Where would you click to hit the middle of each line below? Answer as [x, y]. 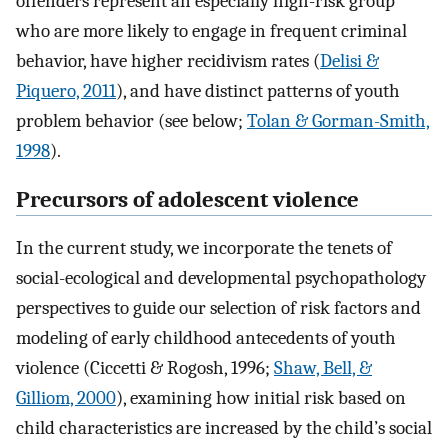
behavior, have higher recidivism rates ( [168, 60]
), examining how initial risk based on [261, 398]
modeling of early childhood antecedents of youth [206, 338]
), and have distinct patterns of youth [258, 90]
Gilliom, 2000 [66, 398]
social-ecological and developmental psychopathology [221, 278]
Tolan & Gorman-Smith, [338, 120]
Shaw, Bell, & [323, 368]
